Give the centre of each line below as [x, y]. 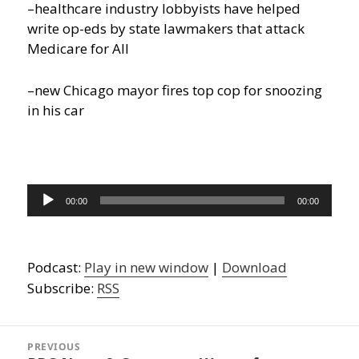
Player [47, 213]
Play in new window [147, 267]
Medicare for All [79, 48]
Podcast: [56, 267]
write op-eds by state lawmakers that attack [166, 28]
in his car [56, 111]
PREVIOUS [54, 347]
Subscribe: [63, 288]
